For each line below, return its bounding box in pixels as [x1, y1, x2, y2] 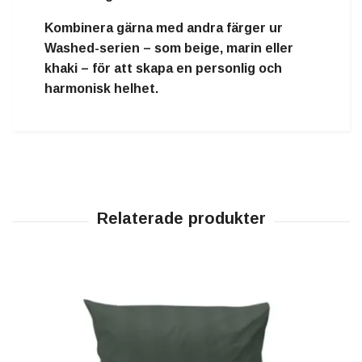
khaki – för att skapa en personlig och [44, 61, 282, 76]
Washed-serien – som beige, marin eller [44, 41, 293, 56]
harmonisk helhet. [44, 82, 158, 96]
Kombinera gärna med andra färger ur [44, 21, 283, 36]
